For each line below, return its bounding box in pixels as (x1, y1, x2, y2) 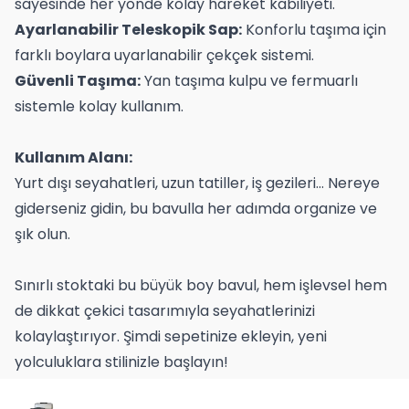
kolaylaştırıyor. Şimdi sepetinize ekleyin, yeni (15, 326, 327, 347)
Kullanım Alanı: (15, 147, 132, 168)
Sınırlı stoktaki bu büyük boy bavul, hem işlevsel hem (15, 275, 387, 296)
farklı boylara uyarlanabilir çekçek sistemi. (15, 45, 314, 66)
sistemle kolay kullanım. (15, 96, 184, 117)
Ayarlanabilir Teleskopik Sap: (15, 19, 242, 40)
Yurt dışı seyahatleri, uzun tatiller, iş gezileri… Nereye (15, 173, 380, 194)
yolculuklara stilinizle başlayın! (15, 351, 228, 372)
